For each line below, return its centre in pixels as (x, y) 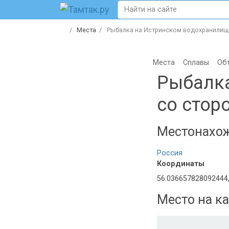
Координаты (181, 164)
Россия (170, 153)
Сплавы (196, 62)
